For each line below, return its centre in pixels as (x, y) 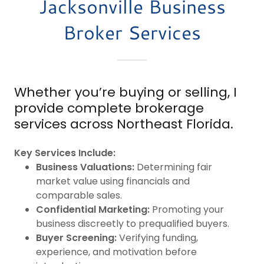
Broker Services (132, 32)
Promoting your (187, 209)
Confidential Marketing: (93, 209)
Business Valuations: (85, 167)
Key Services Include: (65, 153)
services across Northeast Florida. (124, 124)
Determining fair (173, 167)
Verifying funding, (157, 237)
